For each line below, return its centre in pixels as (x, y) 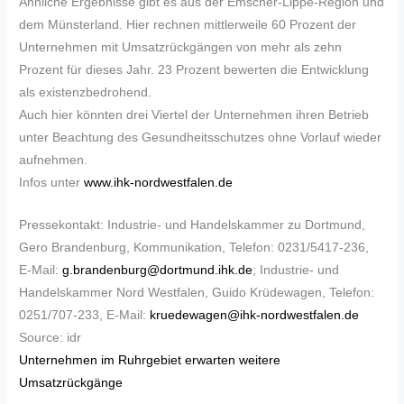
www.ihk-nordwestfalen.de (159, 183)
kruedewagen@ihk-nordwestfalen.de (255, 316)
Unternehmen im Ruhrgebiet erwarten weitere (150, 361)
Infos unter (52, 183)
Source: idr (50, 338)
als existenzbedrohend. (86, 93)
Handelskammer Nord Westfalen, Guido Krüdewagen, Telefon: (197, 293)
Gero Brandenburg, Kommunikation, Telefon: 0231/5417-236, (194, 248)
